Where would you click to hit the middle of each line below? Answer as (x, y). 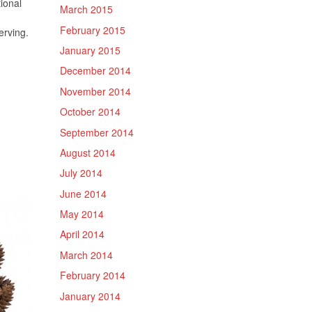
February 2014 (93, 275)
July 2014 (81, 173)
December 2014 (95, 71)
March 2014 (86, 255)
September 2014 (97, 132)
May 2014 (82, 214)
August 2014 (88, 152)
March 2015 (86, 9)
